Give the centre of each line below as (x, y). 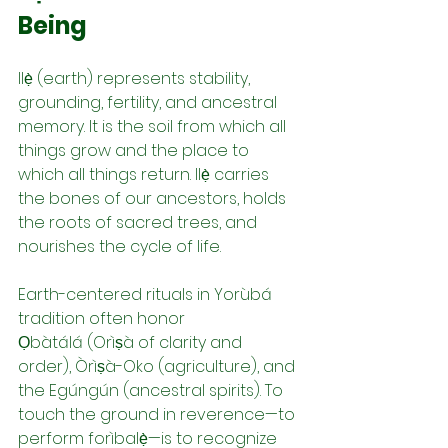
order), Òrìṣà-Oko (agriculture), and (158, 366)
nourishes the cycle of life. (119, 246)
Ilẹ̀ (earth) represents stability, (136, 78)
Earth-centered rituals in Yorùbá (147, 294)
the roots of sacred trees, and (139, 222)
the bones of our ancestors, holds (154, 198)
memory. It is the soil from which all (154, 126)
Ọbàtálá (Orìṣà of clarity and (132, 342)
